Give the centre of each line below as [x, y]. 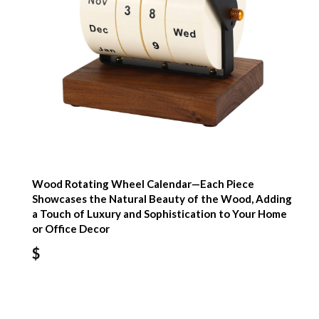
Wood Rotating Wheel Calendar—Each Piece [143, 183]
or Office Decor [71, 228]
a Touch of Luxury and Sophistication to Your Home [160, 213]
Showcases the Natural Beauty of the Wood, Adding [162, 198]
